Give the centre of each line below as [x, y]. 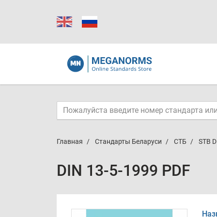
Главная [70, 141]
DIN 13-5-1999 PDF [124, 170]
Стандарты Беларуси [128, 141]
